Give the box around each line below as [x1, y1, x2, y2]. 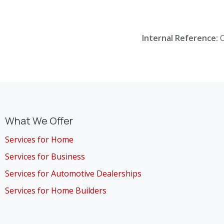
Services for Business [5, 151, 85, 162]
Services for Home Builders [5, 185, 106, 196]
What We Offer [5, 114, 73, 128]
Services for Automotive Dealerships [5, 168, 141, 179]
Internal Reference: [142, 32, 220, 43]
